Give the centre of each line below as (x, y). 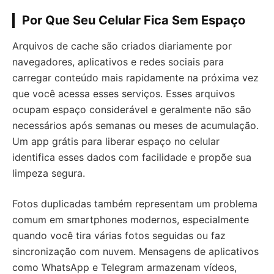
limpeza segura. (49, 173)
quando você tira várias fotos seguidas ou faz (119, 235)
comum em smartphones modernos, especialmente (131, 220)
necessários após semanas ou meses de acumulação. (135, 125)
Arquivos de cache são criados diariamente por (122, 46)
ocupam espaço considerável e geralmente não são (132, 109)
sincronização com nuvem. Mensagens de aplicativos (135, 251)
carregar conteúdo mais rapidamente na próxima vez (135, 78)
